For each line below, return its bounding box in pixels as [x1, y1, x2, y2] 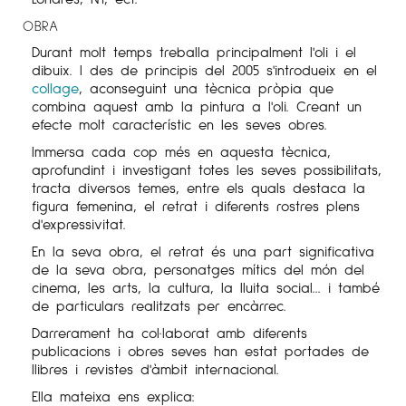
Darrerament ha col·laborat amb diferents [32, 324, 307, 342]
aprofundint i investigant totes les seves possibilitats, [32, 160, 382, 179]
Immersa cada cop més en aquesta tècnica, [32, 142, 331, 160]
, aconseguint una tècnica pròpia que [79, 79, 333, 97]
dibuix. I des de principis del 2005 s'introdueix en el [32, 61, 377, 79]
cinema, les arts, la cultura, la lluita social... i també [32, 278, 380, 296]
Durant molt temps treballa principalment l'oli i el [32, 43, 356, 61]
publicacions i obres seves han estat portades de [32, 342, 369, 360]
